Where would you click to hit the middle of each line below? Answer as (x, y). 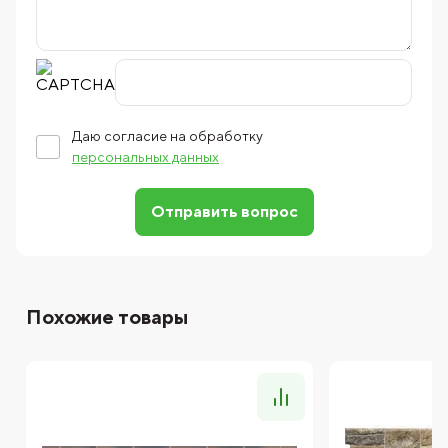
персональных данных (145, 157)
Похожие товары (107, 317)
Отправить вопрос (224, 212)
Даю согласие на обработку (167, 136)
